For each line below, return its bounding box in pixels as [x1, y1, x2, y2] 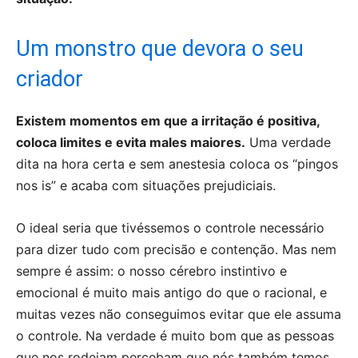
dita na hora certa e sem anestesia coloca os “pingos [16, 155, 338, 172]
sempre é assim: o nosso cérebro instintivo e [16, 262, 287, 279]
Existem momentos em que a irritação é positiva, [16, 112, 320, 129]
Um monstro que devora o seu [16, 35, 304, 62]
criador [16, 66, 83, 92]
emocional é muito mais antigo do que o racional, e [16, 284, 327, 300]
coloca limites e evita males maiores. [16, 133, 245, 150]
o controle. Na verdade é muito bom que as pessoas [16, 327, 334, 344]
